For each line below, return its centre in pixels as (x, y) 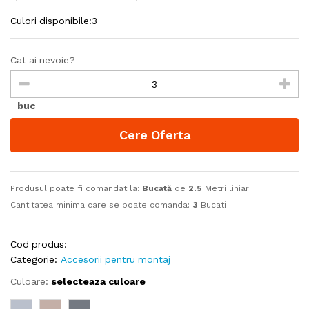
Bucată (157, 189)
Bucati (213, 205)
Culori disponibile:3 (54, 21)
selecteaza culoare (98, 282)
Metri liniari (228, 189)
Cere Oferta (154, 135)
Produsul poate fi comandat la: (76, 189)
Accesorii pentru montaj (116, 260)
